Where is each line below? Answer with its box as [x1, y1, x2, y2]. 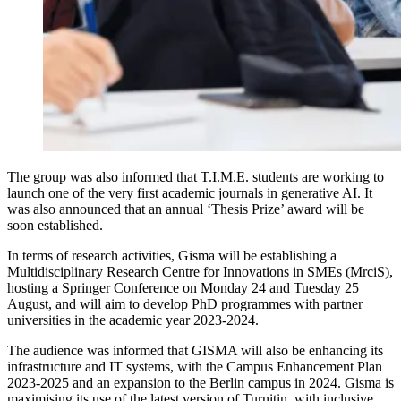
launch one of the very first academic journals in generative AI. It [7, 184, 372, 200]
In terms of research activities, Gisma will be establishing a [7, 247, 337, 263]
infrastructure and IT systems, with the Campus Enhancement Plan [7, 358, 382, 374]
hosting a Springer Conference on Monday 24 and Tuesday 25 [7, 279, 359, 295]
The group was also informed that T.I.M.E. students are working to [7, 168, 384, 184]
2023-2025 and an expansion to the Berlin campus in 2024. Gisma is [7, 374, 394, 390]
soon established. [7, 217, 103, 233]
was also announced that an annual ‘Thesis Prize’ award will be [7, 200, 364, 217]
